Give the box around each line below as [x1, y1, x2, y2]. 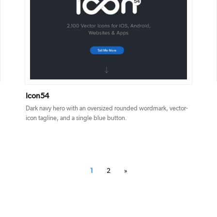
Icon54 [25, 92, 49, 100]
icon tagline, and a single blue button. [25, 115, 127, 122]
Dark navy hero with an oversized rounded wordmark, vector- [25, 105, 188, 112]
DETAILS [84, 26, 105, 31]
